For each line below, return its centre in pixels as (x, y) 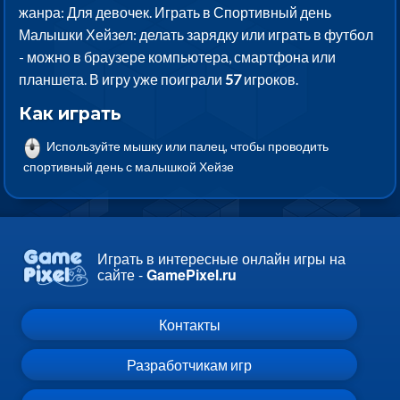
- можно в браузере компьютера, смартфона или (178, 57)
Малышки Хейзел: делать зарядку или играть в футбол (196, 35)
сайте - (122, 275)
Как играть (71, 114)
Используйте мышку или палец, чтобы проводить (187, 146)
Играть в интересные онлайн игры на (221, 259)
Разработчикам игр (189, 364)
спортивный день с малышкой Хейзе (129, 166)
